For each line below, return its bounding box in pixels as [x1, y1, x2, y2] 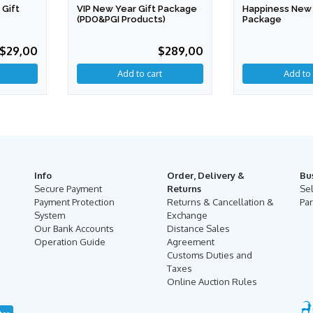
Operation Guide [34, 236, 105, 248]
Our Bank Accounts [34, 223, 114, 235]
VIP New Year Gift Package [76, 3, 197, 14]
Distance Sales [167, 223, 230, 235]
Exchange [167, 210, 208, 221]
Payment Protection [34, 196, 115, 208]
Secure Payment [34, 183, 102, 195]
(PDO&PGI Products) [76, 13, 166, 24]
